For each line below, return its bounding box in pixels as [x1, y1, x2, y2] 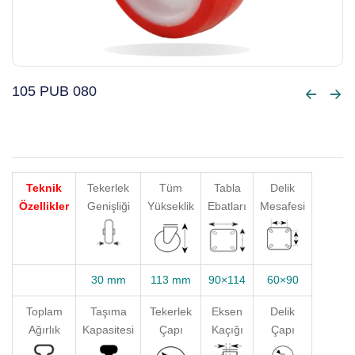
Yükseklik [147, 200, 194, 212]
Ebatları [208, 200, 246, 212]
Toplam [25, 305, 63, 318]
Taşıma [90, 305, 127, 318]
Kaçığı [211, 323, 243, 336]
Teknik [26, 181, 62, 194]
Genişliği [86, 200, 130, 212]
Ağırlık [28, 323, 60, 336]
